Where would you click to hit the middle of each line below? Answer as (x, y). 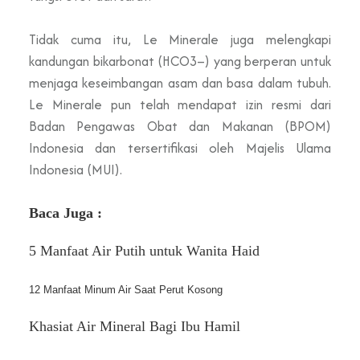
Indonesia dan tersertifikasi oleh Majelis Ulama (180, 147)
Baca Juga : (67, 213)
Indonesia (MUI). (77, 169)
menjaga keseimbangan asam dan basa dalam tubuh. (180, 82)
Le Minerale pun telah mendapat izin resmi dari (180, 104)
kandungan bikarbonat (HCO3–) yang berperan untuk (180, 61)
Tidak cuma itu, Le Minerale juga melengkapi (180, 39)
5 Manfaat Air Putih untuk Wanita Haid (144, 250)
